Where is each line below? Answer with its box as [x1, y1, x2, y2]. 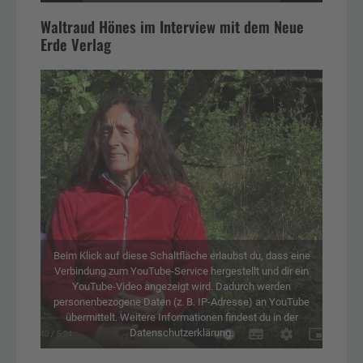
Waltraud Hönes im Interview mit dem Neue [41, 15, 304, 37]
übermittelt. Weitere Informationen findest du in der [65, 310, 298, 323]
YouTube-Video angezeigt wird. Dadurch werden [72, 280, 291, 293]
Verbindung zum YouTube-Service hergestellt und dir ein [54, 264, 309, 277]
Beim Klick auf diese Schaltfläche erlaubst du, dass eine [53, 249, 310, 262]
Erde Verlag [41, 32, 111, 55]
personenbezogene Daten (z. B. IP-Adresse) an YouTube [53, 295, 310, 308]
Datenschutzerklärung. [130, 326, 233, 339]
